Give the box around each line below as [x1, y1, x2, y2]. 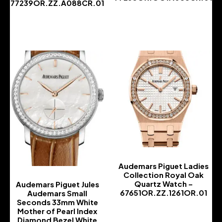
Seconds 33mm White [16, 197, 98, 207]
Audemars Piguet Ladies [118, 161, 209, 170]
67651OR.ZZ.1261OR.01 [119, 187, 207, 197]
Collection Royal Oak [123, 169, 204, 179]
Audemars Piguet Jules [15, 179, 99, 189]
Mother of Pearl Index [17, 206, 97, 216]
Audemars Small [27, 188, 87, 198]
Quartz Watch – [134, 178, 193, 188]
